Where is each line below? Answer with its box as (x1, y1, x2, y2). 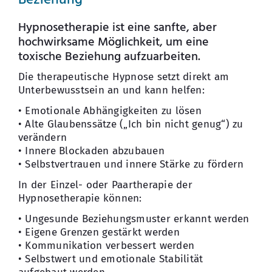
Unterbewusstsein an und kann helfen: (18, 84, 205, 97)
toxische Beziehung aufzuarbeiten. (18, 47, 200, 67)
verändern (18, 131, 67, 144)
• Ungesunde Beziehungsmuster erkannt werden (18, 212, 250, 226)
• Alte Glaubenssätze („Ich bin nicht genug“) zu (18, 118, 243, 131)
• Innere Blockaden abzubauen (18, 144, 165, 158)
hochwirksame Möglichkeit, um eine (18, 33, 209, 53)
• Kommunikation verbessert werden (18, 239, 195, 253)
